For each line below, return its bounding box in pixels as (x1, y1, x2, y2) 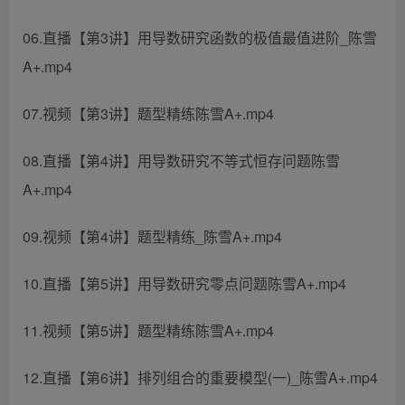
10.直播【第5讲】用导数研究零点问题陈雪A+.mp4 (23, 273, 346, 294)
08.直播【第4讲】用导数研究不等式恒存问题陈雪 (23, 150, 340, 171)
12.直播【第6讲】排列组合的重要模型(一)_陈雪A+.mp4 (23, 367, 378, 388)
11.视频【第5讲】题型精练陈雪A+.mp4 (23, 320, 274, 341)
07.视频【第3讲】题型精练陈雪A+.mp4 (23, 103, 274, 124)
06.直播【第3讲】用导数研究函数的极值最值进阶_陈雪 (23, 27, 377, 48)
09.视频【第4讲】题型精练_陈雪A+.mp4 (23, 226, 282, 247)
